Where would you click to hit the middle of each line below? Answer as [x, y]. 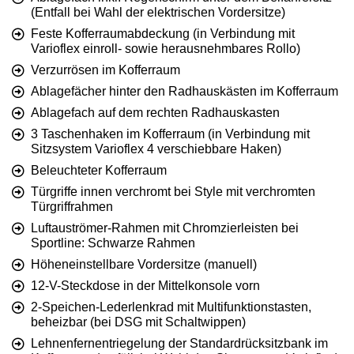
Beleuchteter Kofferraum [99, 171]
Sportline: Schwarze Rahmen [113, 243]
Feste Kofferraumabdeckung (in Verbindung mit [163, 34]
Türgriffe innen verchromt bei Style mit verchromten [173, 192]
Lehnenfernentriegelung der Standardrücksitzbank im [179, 344]
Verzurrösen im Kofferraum [105, 70]
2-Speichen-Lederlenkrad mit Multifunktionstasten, [171, 307]
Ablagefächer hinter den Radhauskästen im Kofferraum [185, 92]
